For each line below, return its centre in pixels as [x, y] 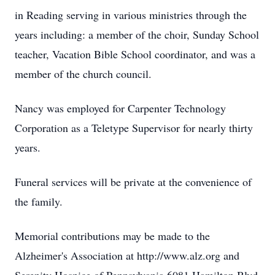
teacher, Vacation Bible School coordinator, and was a [135, 54]
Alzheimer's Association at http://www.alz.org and [127, 255]
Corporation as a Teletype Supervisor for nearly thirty [134, 128]
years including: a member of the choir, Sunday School [137, 34]
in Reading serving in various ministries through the [131, 15]
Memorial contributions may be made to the [112, 236]
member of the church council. [83, 74]
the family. [39, 201]
